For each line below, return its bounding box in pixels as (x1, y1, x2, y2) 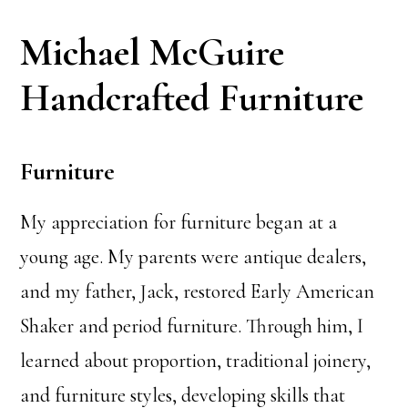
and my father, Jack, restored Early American (20, 280, 375, 303)
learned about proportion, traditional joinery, (20, 349, 372, 372)
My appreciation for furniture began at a (20, 210, 338, 234)
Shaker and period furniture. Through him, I (20, 314, 364, 338)
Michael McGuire (20, 29, 285, 76)
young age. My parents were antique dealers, (20, 245, 367, 269)
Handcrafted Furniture (20, 75, 364, 121)
